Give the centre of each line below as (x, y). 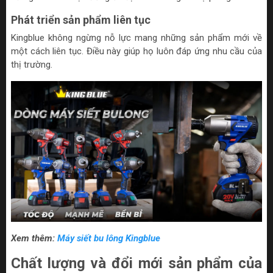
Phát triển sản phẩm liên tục (81, 19)
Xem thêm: (34, 239)
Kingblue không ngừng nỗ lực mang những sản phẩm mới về (136, 37)
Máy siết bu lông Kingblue (109, 239)
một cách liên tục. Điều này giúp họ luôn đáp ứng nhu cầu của (136, 51)
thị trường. (32, 64)
